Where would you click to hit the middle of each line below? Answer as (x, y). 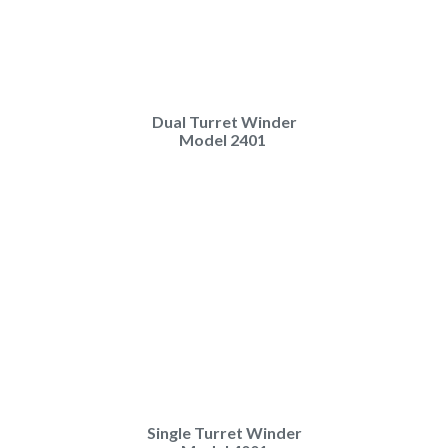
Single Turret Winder (224, 432)
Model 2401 (224, 139)
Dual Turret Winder (224, 121)
